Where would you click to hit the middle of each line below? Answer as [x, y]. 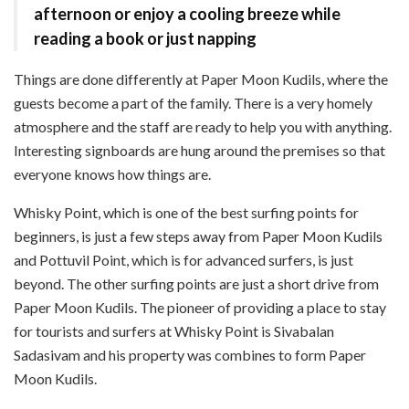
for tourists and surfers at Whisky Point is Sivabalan [174, 330]
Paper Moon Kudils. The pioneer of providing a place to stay [200, 307]
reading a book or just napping [145, 38]
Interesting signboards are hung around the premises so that [199, 150]
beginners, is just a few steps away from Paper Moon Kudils [198, 236]
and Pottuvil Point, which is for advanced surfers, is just [184, 259]
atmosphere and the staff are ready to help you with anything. [203, 126]
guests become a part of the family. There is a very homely [193, 102]
